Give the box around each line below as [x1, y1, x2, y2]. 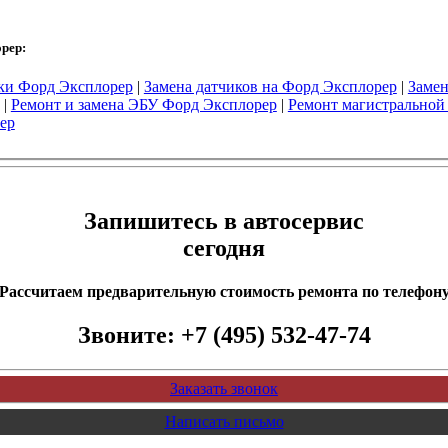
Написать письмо [164, 413, 284, 431]
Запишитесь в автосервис [84, 207, 364, 234]
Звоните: [77, 322, 181, 349]
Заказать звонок [170, 380, 278, 398]
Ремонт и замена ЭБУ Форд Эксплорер [10, 95, 277, 113]
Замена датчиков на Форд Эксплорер [143, 77, 397, 95]
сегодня [183, 234, 265, 261]
